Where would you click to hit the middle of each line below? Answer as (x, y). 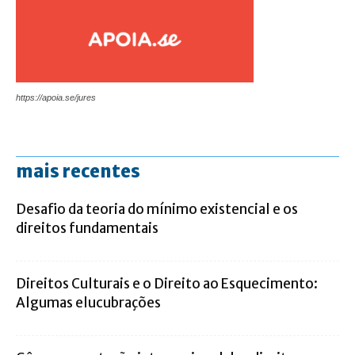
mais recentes (78, 172)
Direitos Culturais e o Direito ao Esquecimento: (167, 284)
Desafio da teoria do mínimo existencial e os (157, 210)
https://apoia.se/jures (56, 98)
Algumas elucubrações (88, 303)
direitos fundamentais (87, 229)
